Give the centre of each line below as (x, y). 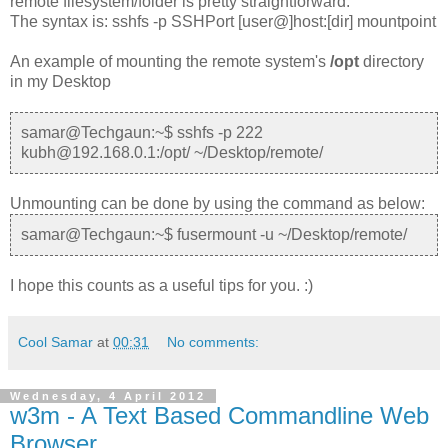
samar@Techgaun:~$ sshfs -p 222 (142, 132)
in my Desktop (60, 81)
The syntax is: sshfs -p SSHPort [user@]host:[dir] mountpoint (223, 21)
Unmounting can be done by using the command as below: (217, 203)
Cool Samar (55, 341)
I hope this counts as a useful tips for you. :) (161, 285)
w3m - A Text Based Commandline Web (219, 415)
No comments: (213, 341)
